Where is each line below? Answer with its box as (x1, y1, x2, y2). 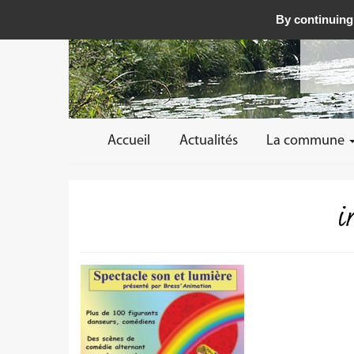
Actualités (179, 134, 238, 149)
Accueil (107, 134, 151, 149)
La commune (265, 134, 348, 149)
